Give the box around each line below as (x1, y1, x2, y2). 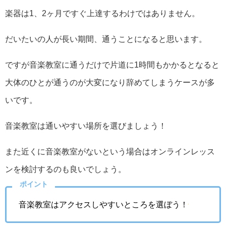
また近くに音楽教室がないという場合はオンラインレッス (5, 147, 215, 156)
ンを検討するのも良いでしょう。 (5, 165, 126, 174)
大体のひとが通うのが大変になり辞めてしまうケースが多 (5, 78, 215, 87)
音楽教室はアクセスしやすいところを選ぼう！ (19, 200, 188, 209)
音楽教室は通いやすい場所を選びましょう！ (5, 122, 166, 130)
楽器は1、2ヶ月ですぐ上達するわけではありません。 (5, 9, 200, 18)
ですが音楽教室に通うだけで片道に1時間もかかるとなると (5, 61, 219, 69)
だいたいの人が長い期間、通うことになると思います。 (5, 35, 207, 43)
